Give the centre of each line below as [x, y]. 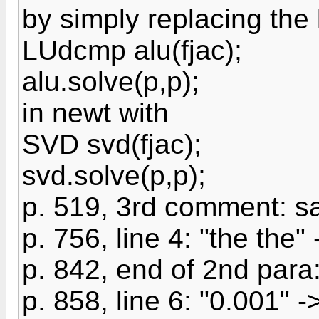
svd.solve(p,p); [114, 176]
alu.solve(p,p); [111, 82]
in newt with [95, 113]
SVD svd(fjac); [112, 144]
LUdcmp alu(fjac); [132, 50]
